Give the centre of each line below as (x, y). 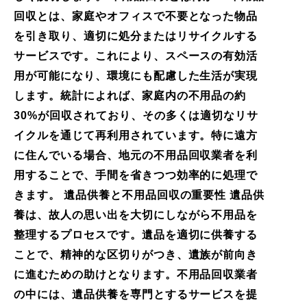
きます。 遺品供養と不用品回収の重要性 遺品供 (139, 195)
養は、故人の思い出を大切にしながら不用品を (136, 214)
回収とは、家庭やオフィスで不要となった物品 (136, 16)
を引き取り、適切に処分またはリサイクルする (136, 36)
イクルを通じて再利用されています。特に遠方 (136, 135)
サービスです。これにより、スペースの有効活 (136, 56)
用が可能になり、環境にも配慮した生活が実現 (136, 75)
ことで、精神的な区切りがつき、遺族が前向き (136, 254)
